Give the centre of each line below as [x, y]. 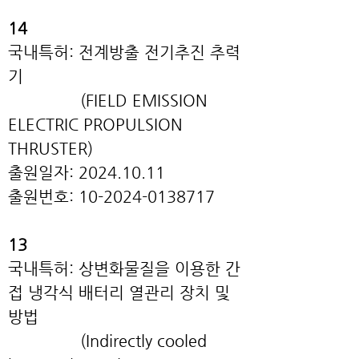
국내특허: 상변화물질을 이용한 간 [124, 269]
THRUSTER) [50, 149]
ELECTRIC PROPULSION [95, 125]
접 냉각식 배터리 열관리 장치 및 [119, 293]
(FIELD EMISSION [108, 101]
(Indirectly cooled [107, 341]
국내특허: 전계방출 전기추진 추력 [124, 52]
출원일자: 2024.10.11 [87, 173]
